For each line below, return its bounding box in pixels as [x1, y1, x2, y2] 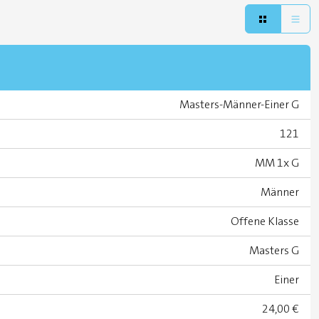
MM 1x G [255, 155, 299, 170]
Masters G [249, 242, 299, 258]
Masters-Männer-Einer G [179, 96, 299, 112]
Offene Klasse [231, 213, 299, 229]
